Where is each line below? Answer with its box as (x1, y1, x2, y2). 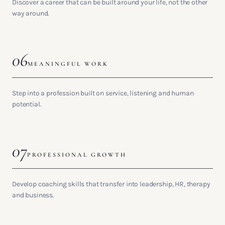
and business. (12, 191, 54, 199)
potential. (12, 100, 42, 108)
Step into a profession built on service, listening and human (12, 89, 194, 97)
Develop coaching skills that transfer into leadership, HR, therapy (12, 180, 210, 188)
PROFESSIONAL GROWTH (27, 151, 127, 158)
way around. (12, 9, 50, 18)
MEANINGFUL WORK (27, 60, 108, 67)
